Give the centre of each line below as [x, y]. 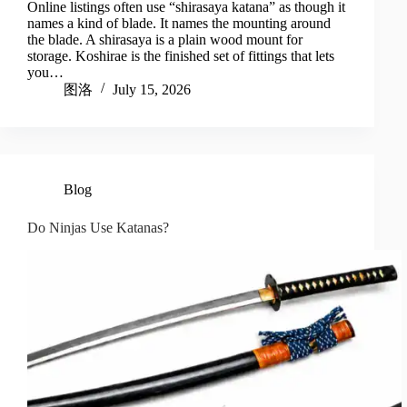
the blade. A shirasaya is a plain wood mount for [165, 40]
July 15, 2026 [152, 90]
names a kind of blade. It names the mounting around [179, 24]
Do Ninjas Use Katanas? [98, 228]
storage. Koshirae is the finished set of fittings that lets [181, 56]
